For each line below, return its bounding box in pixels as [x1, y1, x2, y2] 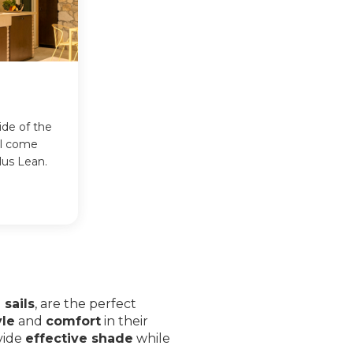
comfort [45, 314, 101, 329]
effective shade [24, 331, 133, 347]
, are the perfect [34, 296, 136, 312]
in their [100, 314, 148, 329]
